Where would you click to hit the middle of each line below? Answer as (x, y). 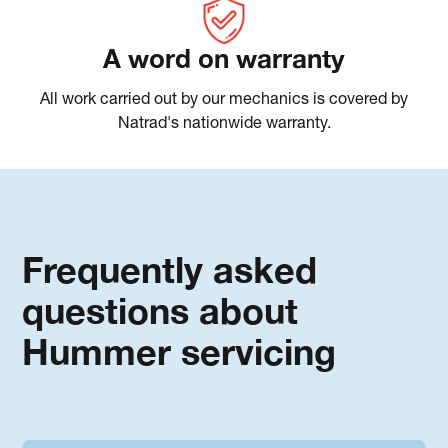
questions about (160, 310)
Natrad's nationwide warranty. (224, 124)
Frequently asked (170, 269)
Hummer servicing (179, 351)
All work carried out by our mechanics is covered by (224, 100)
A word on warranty (224, 58)
